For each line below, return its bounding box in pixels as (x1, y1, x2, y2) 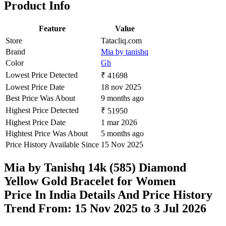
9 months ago (101, 94, 144, 103)
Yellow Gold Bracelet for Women (4, 175, 176, 188)
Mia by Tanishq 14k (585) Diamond (4, 161, 186, 175)
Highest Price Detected (6, 106, 79, 115)
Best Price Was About (6, 94, 75, 103)
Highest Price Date (6, 118, 66, 127)
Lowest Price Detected (6, 71, 78, 80)
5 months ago (101, 129, 144, 138)
